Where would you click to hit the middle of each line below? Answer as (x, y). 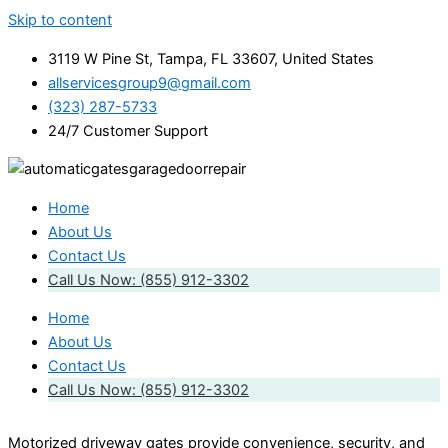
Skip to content (60, 20)
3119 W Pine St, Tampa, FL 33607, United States (211, 58)
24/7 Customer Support (128, 130)
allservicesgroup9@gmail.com (149, 82)
